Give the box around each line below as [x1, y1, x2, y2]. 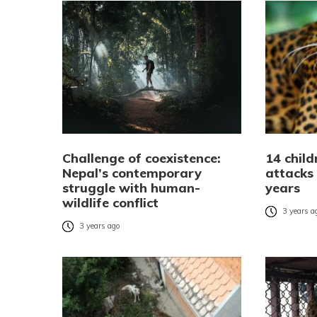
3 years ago [79, 221, 120, 231]
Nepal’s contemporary [62, 165, 202, 182]
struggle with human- [62, 180, 200, 197]
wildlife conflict [62, 195, 158, 212]
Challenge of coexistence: [62, 150, 221, 167]
